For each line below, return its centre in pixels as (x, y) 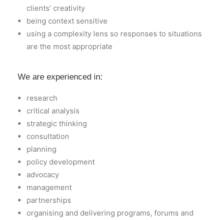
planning (41, 149)
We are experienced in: (60, 77)
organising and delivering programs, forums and (110, 213)
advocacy (43, 175)
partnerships (49, 200)
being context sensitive (67, 21)
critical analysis (53, 111)
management (49, 187)
